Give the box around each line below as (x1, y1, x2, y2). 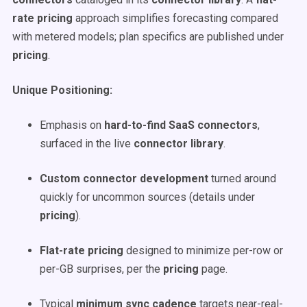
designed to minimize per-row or (123, 244, 283, 257)
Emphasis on (40, 119, 104, 132)
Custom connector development (40, 172, 208, 185)
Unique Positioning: (12, 84, 112, 97)
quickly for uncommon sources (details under (40, 191, 255, 204)
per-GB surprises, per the (40, 262, 163, 275)
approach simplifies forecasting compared (73, 12, 278, 25)
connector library (134, 137, 223, 150)
